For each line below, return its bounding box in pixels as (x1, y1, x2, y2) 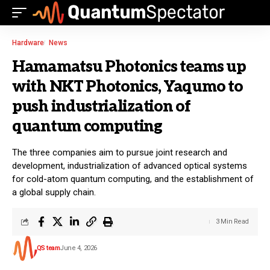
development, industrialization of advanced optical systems (12, 160, 247, 171)
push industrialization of (12, 97, 190, 116)
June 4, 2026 (60, 244, 97, 252)
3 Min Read (216, 218, 249, 225)
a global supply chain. (12, 187, 96, 198)
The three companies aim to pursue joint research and (12, 147, 227, 158)
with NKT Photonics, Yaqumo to (12, 77, 243, 96)
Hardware (12, 39, 44, 47)
